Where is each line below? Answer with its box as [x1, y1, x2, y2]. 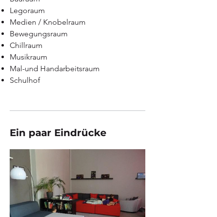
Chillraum [10, 41, 43, 50]
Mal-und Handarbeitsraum [10, 64, 100, 73]
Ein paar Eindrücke [10, 127, 107, 139]
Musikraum [10, 52, 47, 62]
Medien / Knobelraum [10, 17, 86, 27]
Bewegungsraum [10, 29, 68, 38]
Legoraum [10, 6, 45, 15]
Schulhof [10, 76, 40, 85]
